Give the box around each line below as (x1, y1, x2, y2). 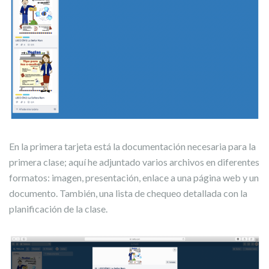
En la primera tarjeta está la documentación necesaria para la (9, 141, 256, 153)
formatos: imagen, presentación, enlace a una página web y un (9, 172, 259, 184)
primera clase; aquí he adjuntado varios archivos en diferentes (9, 156, 259, 168)
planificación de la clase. (9, 203, 107, 215)
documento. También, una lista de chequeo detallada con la (9, 187, 247, 199)
